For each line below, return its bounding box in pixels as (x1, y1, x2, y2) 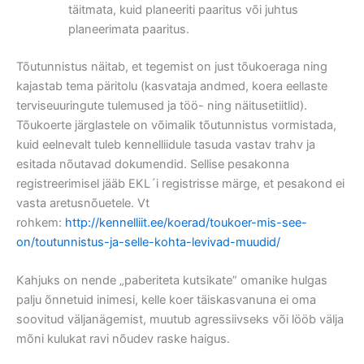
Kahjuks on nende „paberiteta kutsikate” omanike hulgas (16, 273, 327, 288)
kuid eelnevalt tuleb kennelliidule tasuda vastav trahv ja (16, 136, 315, 152)
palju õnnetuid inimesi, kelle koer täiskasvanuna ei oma (16, 292, 316, 308)
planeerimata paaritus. (67, 22, 189, 37)
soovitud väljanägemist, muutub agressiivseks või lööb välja (16, 312, 344, 327)
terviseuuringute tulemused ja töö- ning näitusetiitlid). (16, 97, 307, 113)
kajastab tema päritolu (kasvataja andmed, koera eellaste (16, 78, 327, 93)
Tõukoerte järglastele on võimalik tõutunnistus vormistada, (16, 117, 336, 132)
